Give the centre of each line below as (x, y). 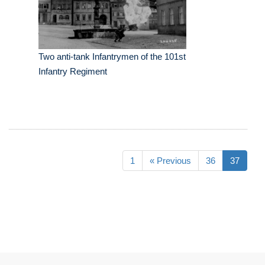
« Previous (170, 161)
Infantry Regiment (73, 72)
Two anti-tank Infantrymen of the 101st (112, 57)
